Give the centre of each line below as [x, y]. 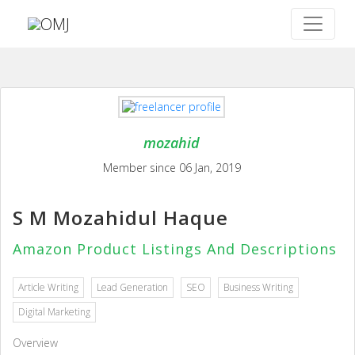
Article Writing [48, 287]
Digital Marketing [54, 312]
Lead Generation [132, 287]
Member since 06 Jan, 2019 [172, 168]
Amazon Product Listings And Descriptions [175, 249]
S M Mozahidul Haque [120, 218]
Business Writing [258, 287]
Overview [35, 343]
